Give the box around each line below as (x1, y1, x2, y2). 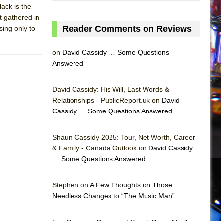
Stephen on (52, 181, 90, 189)
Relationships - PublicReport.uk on (52, 96, 162, 104)
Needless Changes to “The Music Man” (52, 191, 175, 200)
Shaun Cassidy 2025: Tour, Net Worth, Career (52, 133, 195, 141)
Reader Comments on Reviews (62, 23, 192, 34)
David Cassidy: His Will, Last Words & (52, 85, 169, 93)
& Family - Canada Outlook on (52, 144, 148, 152)
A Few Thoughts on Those (90, 181, 172, 189)
